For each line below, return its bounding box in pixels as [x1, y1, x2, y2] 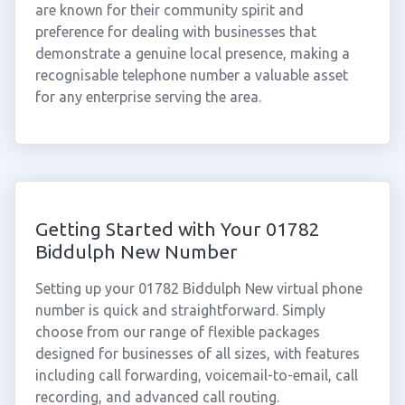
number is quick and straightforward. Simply [34, 302, 325, 318]
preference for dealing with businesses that [34, 24, 316, 40]
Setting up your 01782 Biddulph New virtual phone [34, 280, 363, 297]
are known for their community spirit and [34, 2, 304, 18]
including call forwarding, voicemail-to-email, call [34, 367, 358, 383]
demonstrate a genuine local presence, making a [34, 45, 350, 61]
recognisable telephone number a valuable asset [34, 67, 348, 83]
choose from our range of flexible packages [34, 324, 320, 340]
